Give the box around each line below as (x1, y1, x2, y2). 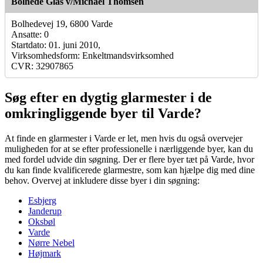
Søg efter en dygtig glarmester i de (5, 89, 212, 105)
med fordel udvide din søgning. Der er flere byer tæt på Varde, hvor (5, 154, 254, 164)
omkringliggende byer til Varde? (5, 105, 201, 121)
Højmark (28, 248, 61, 258)
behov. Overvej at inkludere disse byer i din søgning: (5, 175, 200, 186)
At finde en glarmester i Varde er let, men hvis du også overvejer (5, 133, 242, 143)
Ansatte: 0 (11, 29, 49, 39)
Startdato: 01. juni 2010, (11, 39, 100, 50)
